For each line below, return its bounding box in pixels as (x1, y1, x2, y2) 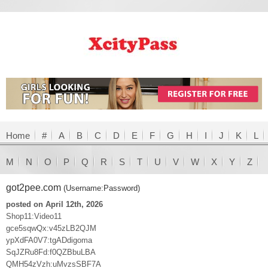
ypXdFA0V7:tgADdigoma (6, 235, 92, 245)
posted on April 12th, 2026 (6, 199, 103, 209)
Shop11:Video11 (6, 211, 62, 221)
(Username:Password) (63, 183, 140, 193)
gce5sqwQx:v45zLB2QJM (6, 223, 96, 233)
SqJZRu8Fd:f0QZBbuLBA (6, 247, 96, 257)
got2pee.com (6, 182, 63, 193)
